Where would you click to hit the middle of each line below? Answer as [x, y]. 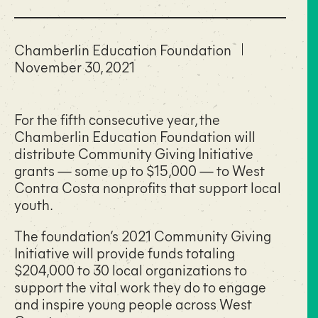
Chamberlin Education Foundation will [135, 136]
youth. [34, 204]
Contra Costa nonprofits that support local [148, 187]
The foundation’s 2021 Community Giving [143, 235]
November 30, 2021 [75, 66]
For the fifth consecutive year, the [117, 119]
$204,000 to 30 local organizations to [131, 269]
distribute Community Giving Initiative [134, 153]
